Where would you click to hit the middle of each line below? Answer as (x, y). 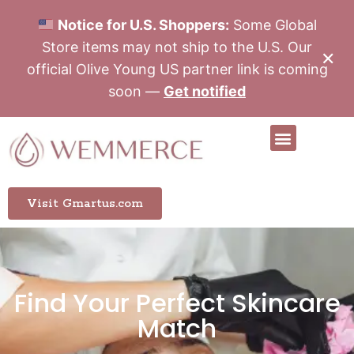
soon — (136, 91)
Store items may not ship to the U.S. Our (177, 47)
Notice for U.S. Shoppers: (143, 25)
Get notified (205, 91)
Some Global (273, 25)
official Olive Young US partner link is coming (177, 69)
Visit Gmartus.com (85, 203)
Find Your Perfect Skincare (177, 303)
